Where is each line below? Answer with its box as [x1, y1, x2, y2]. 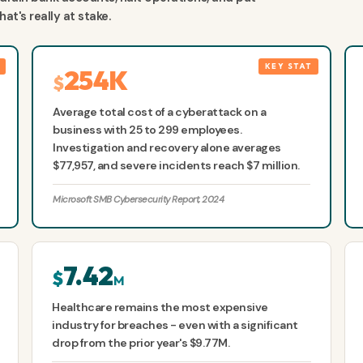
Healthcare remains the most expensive [52, 300, 268, 315]
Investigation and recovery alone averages [53, 140, 281, 156]
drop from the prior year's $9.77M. [52, 335, 230, 351]
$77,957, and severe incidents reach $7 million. [53, 158, 300, 173]
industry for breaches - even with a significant [52, 318, 298, 333]
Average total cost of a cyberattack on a [53, 105, 267, 120]
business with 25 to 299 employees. [53, 122, 242, 138]
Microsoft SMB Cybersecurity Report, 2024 [53, 194, 224, 207]
